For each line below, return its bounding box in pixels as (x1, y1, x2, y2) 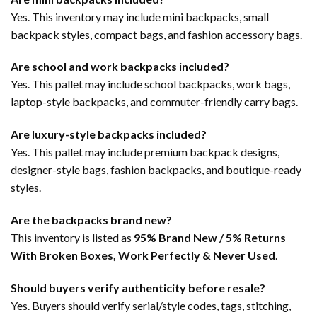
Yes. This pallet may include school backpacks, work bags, (11, 77, 290, 91)
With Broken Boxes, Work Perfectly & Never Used (11, 248, 275, 262)
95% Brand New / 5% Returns (134, 230, 286, 244)
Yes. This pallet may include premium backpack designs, (11, 145, 279, 159)
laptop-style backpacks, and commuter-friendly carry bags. (11, 95, 298, 109)
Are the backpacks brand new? (11, 212, 172, 226)
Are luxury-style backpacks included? (11, 127, 207, 142)
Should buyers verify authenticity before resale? (11, 280, 265, 294)
